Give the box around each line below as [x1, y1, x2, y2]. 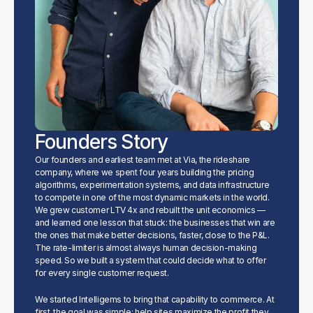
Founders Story [35, 130, 168, 154]
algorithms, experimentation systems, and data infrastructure [35, 180, 270, 190]
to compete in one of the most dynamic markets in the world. [35, 192, 270, 203]
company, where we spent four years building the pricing [35, 167, 254, 177]
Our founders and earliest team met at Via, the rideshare [35, 154, 250, 165]
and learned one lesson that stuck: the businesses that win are [35, 217, 275, 228]
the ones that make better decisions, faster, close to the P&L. [35, 230, 270, 240]
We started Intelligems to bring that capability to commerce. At [35, 294, 275, 305]
